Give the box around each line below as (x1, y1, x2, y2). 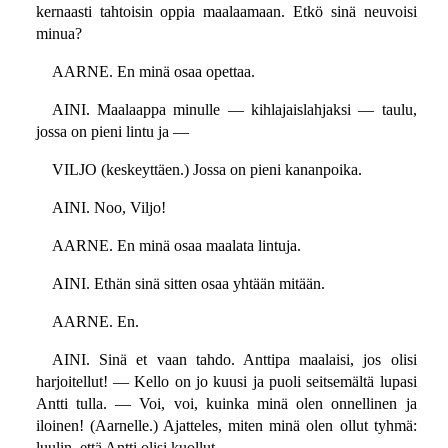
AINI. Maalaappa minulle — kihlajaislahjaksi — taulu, (51, 101, 417, 119)
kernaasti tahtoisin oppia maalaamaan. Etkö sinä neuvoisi (35, 3, 417, 21)
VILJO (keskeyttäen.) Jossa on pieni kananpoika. (51, 161, 362, 179)
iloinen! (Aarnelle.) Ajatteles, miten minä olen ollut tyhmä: (35, 417, 417, 435)
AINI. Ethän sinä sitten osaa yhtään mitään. (51, 275, 325, 293)
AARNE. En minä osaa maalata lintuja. (51, 237, 301, 255)
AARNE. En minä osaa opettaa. (51, 63, 255, 81)
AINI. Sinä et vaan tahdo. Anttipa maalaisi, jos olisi (51, 351, 417, 369)
